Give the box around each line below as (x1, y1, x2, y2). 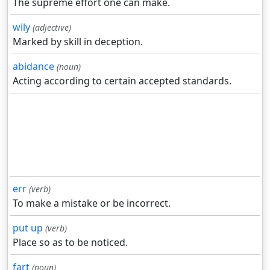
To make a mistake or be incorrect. (13, 196, 171, 210)
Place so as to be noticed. (13, 236, 128, 250)
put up (13, 221, 43, 235)
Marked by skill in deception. (13, 35, 143, 49)
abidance (13, 60, 54, 74)
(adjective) (33, 22, 71, 34)
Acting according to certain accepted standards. (13, 74, 231, 88)
